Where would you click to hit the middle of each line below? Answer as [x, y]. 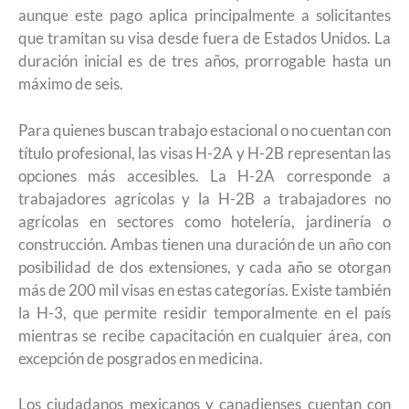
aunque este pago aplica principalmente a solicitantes [204, 15]
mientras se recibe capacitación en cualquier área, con [204, 335]
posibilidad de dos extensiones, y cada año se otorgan [204, 267]
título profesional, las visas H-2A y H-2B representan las [204, 152]
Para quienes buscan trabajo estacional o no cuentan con [204, 130]
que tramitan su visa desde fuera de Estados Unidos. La [204, 38]
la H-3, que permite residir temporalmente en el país [204, 312]
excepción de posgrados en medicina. [141, 358]
